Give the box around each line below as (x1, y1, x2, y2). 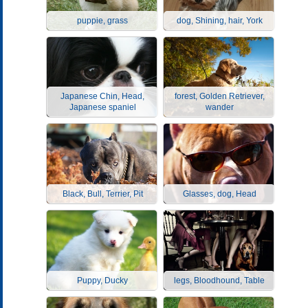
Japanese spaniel (69, 102, 136, 112)
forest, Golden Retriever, (174, 91, 265, 101)
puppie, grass (77, 16, 128, 25)
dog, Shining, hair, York (176, 16, 263, 25)
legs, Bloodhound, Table (174, 276, 265, 285)
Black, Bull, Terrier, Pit (62, 189, 143, 199)
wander (205, 102, 234, 112)
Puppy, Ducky (77, 276, 128, 285)
